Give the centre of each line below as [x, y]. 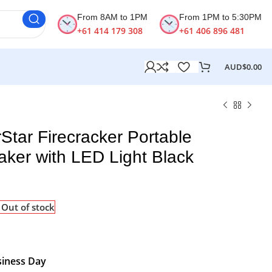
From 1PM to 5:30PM [220, 17]
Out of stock [28, 207]
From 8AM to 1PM [112, 17]
